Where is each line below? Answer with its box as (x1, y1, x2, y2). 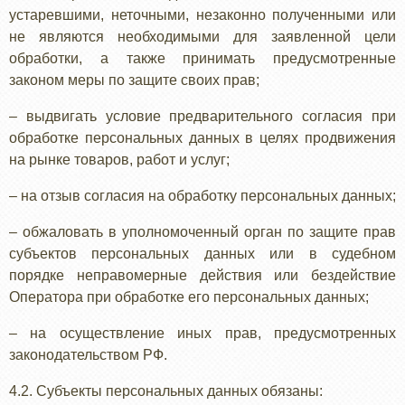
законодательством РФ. (9, 347, 167, 363)
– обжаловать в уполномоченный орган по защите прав (9, 224, 396, 240)
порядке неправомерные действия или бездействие (9, 268, 396, 283)
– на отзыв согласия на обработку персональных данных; (9, 188, 396, 203)
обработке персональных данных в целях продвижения (9, 130, 396, 146)
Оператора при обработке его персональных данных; (9, 289, 369, 305)
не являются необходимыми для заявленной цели (9, 29, 396, 44)
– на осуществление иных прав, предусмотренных (9, 325, 396, 341)
